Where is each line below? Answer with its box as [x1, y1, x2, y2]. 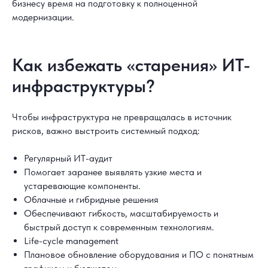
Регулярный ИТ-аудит [24, 152, 112, 164]
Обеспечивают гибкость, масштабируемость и [24, 207, 218, 219]
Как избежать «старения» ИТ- [12, 53, 251, 75]
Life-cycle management [24, 234, 118, 246]
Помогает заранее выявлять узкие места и [24, 166, 202, 178]
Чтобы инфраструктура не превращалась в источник [12, 111, 232, 123]
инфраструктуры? [12, 74, 155, 96]
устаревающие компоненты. [24, 179, 141, 191]
